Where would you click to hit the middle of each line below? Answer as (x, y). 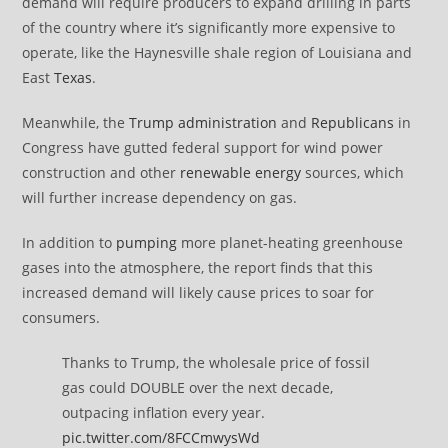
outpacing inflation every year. (164, 413)
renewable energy (241, 173)
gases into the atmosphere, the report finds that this (198, 268)
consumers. (61, 318)
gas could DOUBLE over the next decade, (198, 388)
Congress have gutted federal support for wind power (203, 148)
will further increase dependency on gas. (160, 198)
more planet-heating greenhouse (290, 243)
